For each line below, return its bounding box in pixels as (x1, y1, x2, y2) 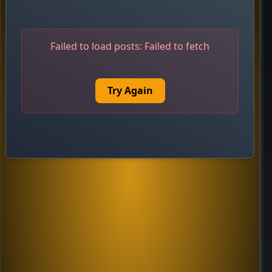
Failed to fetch (144, 39, 209, 53)
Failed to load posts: (50, 39, 144, 53)
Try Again (107, 84, 153, 98)
